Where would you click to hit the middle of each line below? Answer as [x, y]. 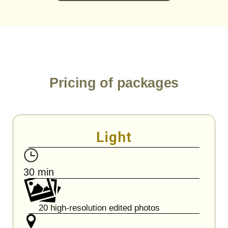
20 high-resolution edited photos [99, 208]
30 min [39, 172]
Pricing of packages [114, 83]
